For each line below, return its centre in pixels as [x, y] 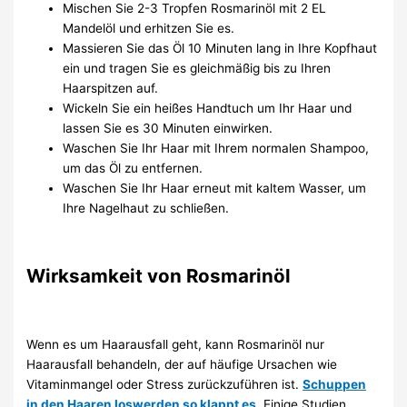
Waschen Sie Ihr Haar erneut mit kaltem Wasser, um [215, 189]
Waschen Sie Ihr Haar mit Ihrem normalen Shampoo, [216, 149]
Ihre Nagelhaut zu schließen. [146, 208]
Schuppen [335, 384]
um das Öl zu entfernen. [133, 169]
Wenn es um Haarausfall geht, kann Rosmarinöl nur [176, 344]
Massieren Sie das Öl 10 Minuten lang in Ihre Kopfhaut [220, 49]
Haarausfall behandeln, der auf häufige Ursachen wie [182, 364]
